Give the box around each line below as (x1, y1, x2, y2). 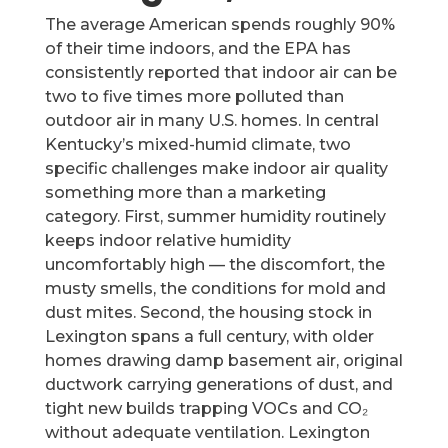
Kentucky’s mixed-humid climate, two (44, 135, 351, 154)
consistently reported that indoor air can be (44, 63, 397, 82)
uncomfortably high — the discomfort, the (44, 255, 385, 274)
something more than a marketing (44, 183, 326, 202)
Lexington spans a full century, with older (44, 327, 374, 346)
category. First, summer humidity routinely (44, 207, 386, 226)
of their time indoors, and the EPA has (44, 39, 351, 58)
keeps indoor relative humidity (44, 231, 291, 250)
